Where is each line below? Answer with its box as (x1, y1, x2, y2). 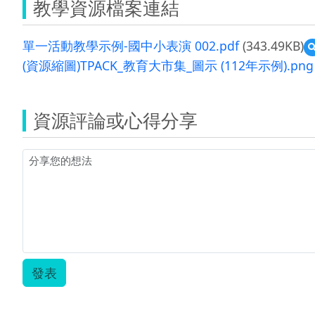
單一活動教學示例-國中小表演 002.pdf (22, 37, 239, 54)
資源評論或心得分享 (33, 107, 198, 133)
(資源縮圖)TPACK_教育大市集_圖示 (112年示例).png (22, 56, 314, 74)
